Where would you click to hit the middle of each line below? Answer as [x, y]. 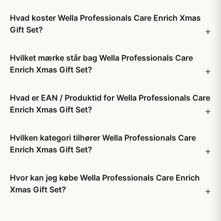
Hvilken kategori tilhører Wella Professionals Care [103, 138]
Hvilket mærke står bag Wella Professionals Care [101, 58]
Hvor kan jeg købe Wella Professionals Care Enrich [105, 178]
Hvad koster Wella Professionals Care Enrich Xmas [105, 18]
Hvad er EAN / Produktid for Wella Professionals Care [110, 98]
